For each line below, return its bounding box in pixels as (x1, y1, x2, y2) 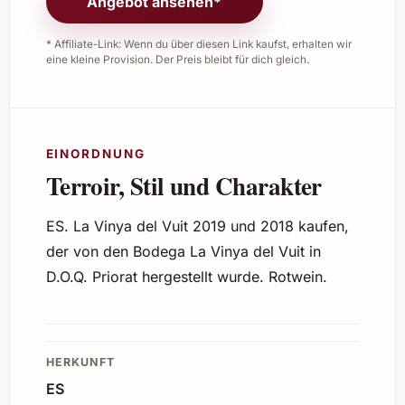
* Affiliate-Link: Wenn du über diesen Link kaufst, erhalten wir (45, 38, 352, 52)
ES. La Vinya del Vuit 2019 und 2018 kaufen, (45, 217, 349, 236)
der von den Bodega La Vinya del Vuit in (45, 242, 321, 261)
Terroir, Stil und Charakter (45, 168, 322, 204)
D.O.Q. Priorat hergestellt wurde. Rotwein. (45, 268, 327, 287)
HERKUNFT (45, 355, 115, 370)
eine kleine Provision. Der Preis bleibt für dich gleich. (45, 53, 309, 67)
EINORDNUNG (45, 146, 146, 162)
